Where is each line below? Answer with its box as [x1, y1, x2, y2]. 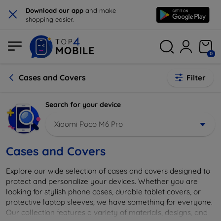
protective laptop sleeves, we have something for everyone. [6, 197, 213, 207]
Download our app [26, 6, 85, 14]
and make [85, 6, 116, 14]
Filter [186, 73, 206, 82]
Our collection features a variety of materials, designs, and [6, 207, 208, 217]
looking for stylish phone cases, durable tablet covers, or [6, 186, 201, 196]
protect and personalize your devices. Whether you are [6, 176, 198, 186]
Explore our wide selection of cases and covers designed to [6, 166, 210, 176]
